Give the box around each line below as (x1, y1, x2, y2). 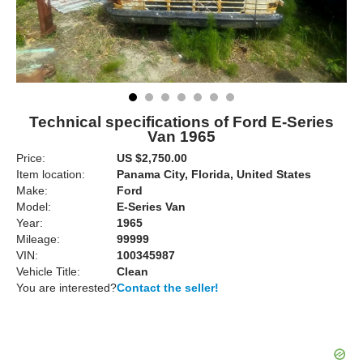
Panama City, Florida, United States (117, 168, 311, 181)
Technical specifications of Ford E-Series (29, 113, 334, 130)
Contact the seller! (117, 281, 219, 294)
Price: (16, 152, 45, 164)
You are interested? (16, 281, 117, 294)
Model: (16, 200, 51, 213)
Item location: (16, 168, 85, 181)
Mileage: (16, 233, 60, 246)
